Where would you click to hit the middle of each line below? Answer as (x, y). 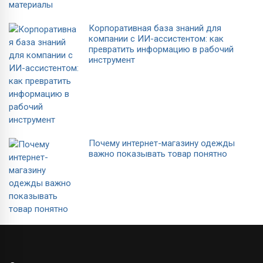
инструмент (112, 60)
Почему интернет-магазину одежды (162, 143)
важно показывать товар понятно (158, 154)
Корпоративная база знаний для (155, 28)
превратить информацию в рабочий (161, 49)
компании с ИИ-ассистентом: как (156, 38)
